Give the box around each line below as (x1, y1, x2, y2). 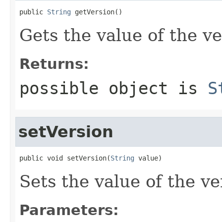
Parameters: (19, 201, 119, 219)
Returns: (19, 55, 89, 72)
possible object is (19, 78, 208, 98)
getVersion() (71, 7, 122, 16)
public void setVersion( (19, 154, 111, 162)
